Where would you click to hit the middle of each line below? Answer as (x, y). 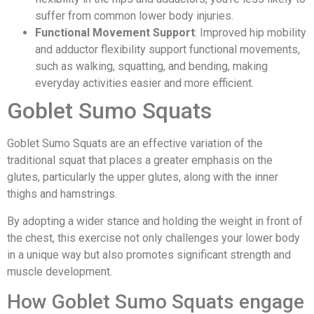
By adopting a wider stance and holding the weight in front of (155, 221)
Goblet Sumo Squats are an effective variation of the (135, 144)
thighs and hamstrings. (62, 194)
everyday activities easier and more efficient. (144, 83)
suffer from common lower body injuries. (134, 16)
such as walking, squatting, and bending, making (151, 67)
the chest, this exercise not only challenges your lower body (153, 238)
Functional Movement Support (115, 33)
